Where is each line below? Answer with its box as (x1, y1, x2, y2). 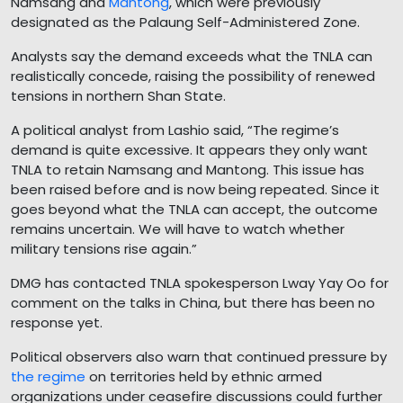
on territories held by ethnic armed (85, 367, 322, 387)
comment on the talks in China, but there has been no (11, 293, 375, 313)
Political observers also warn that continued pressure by (11, 347, 387, 367)
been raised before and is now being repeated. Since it (11, 180, 380, 200)
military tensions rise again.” (11, 239, 197, 259)
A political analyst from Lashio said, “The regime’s (11, 121, 339, 140)
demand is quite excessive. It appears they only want (11, 140, 368, 160)
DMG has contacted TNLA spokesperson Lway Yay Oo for (11, 273, 389, 293)
